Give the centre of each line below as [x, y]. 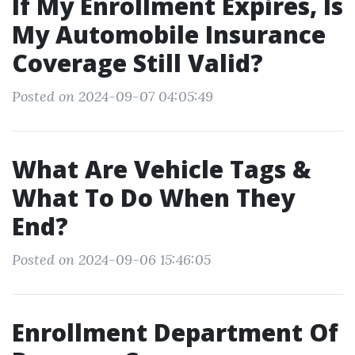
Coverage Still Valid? [137, 63]
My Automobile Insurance [169, 34]
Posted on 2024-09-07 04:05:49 [113, 96]
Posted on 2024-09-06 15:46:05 [111, 260]
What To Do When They [153, 198]
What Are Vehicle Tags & [162, 169]
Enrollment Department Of [175, 332]
